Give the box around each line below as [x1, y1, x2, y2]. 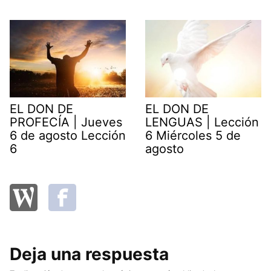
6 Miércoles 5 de [145, 128, 241, 143]
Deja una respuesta [10, 244, 169, 265]
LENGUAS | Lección [145, 114, 259, 129]
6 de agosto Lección [10, 128, 126, 143]
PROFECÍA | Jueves [10, 114, 122, 129]
